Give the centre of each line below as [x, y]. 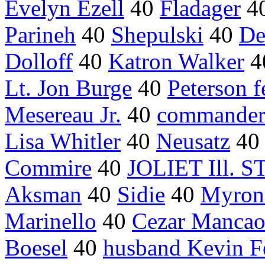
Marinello [51, 221]
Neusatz [193, 141]
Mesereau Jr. [63, 115]
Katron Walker [176, 62]
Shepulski [157, 35]
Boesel [36, 248]
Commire [48, 168]
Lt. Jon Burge [68, 88]
